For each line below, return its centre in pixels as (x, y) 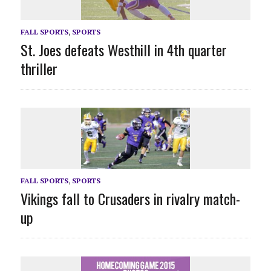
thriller (39, 69)
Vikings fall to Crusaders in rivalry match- (130, 199)
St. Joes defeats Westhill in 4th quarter (123, 50)
